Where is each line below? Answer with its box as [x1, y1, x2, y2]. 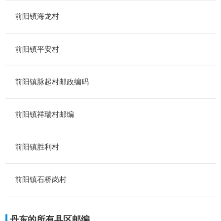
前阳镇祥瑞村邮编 [14, 110, 74, 118]
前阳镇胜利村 [14, 143, 59, 151]
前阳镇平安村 [14, 44, 59, 53]
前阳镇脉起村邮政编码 [14, 77, 89, 86]
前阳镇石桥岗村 [14, 175, 67, 184]
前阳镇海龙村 [14, 12, 59, 21]
